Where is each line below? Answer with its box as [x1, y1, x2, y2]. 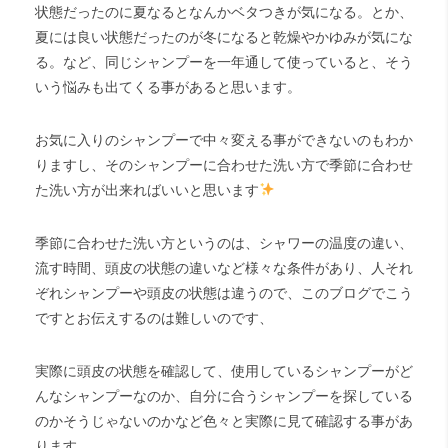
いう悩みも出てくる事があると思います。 [35, 79, 301, 95]
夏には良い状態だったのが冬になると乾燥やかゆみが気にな [35, 29, 413, 45]
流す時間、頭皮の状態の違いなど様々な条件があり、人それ [35, 260, 413, 276]
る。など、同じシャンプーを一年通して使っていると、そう [35, 54, 413, 70]
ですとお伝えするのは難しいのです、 [35, 310, 273, 326]
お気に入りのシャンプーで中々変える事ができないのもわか [35, 132, 413, 148]
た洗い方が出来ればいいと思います [35, 182, 259, 198]
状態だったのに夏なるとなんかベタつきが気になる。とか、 [35, 4, 413, 20]
